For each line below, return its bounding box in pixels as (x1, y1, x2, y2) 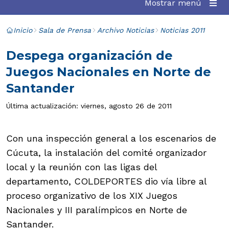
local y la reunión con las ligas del (6, 162, 157, 172)
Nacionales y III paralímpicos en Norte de (6, 204, 187, 215)
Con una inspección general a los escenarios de (6, 133, 216, 144)
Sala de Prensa (38, 26, 91, 34)
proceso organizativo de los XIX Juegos (6, 190, 177, 201)
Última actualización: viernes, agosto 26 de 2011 (6, 102, 172, 110)
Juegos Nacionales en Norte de (6, 64, 211, 79)
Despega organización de (6, 48, 173, 63)
